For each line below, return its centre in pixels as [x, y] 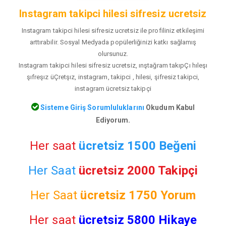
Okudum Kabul [169, 107]
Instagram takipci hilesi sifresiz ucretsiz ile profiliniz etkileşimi [113, 31]
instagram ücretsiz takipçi [113, 89]
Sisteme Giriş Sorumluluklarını [91, 107]
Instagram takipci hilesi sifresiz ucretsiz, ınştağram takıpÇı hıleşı [113, 66]
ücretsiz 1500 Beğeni [138, 146]
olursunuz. [113, 54]
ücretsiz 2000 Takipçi [138, 170]
